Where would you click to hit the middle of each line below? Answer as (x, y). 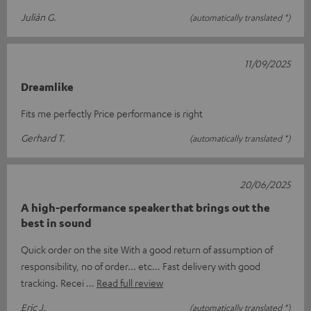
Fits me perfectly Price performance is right (112, 114)
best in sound (56, 223)
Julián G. (39, 17)
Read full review (130, 283)
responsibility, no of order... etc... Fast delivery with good (141, 266)
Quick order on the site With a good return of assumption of (147, 250)
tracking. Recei (53, 283)
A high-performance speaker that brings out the (145, 208)
